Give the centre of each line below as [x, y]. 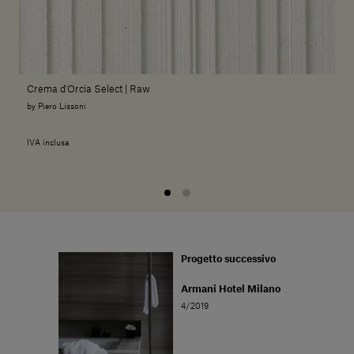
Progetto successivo [228, 259]
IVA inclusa [48, 143]
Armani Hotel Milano [231, 289]
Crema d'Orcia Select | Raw [88, 89]
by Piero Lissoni [56, 106]
